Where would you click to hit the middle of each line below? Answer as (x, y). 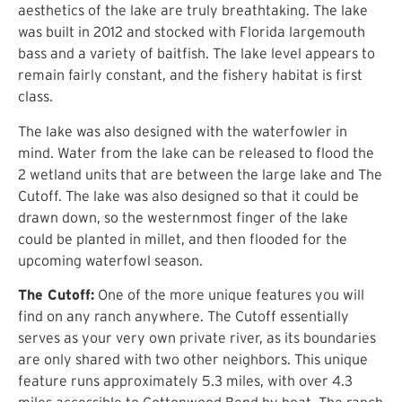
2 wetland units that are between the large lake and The (200, 174)
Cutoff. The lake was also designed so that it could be (188, 195)
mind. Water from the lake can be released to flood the (196, 152)
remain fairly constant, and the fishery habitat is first (190, 75)
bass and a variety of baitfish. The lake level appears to (197, 53)
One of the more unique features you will (229, 294)
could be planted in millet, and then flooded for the (183, 238)
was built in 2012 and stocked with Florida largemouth (192, 32)
